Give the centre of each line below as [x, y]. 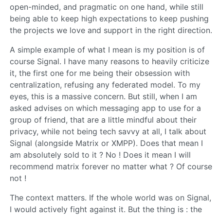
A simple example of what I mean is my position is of [107, 50]
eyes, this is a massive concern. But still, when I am [103, 97]
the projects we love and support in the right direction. [111, 30]
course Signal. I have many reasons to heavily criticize [109, 62]
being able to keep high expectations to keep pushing [109, 19]
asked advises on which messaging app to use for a [105, 108]
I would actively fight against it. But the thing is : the [106, 209]
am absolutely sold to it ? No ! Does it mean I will [100, 155]
